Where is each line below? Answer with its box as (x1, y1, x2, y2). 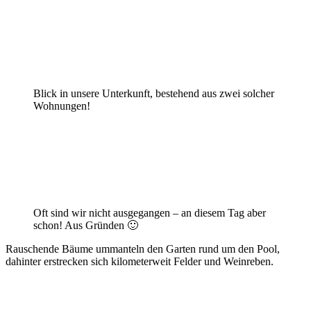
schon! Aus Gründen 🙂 (33, 219, 138, 231)
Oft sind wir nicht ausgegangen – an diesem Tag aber (33, 206, 266, 219)
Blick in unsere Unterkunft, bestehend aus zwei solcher (33, 87, 274, 99)
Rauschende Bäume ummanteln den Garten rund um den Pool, (6, 242, 280, 255)
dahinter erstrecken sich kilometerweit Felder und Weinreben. (6, 255, 274, 267)
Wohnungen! (33, 99, 90, 112)
